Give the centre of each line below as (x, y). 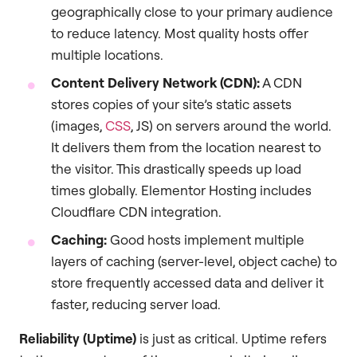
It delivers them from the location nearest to (186, 147)
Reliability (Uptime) (78, 338)
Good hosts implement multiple (206, 239)
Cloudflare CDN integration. (136, 211)
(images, (78, 125)
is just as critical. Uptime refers (231, 338)
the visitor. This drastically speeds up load (176, 168)
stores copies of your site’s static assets (171, 104)
